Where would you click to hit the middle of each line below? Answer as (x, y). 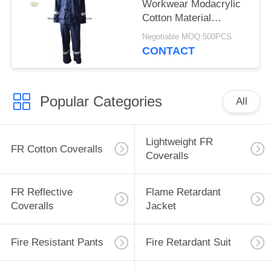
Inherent (161, 31)
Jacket (161, 206)
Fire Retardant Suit (188, 243)
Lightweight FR (179, 142)
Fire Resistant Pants (57, 243)
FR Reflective (41, 192)
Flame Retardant (183, 192)
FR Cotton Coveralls (57, 149)
